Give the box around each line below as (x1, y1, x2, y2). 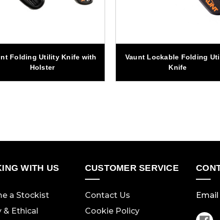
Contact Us (84, 191, 130, 200)
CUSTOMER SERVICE (84, 163, 179, 173)
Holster (29, 63, 55, 72)
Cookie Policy (84, 206, 139, 216)
